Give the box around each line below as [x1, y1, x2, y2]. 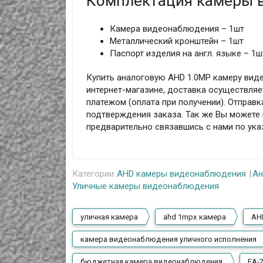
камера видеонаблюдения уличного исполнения [80, 235, 257, 244]
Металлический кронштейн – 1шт [109, 36, 244, 47]
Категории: [72, 168, 116, 179]
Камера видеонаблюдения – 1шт [109, 23, 244, 35]
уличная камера [80, 213, 139, 222]
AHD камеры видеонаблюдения [117, 168, 247, 179]
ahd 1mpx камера [163, 213, 227, 222]
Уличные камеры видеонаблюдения [72, 180, 220, 191]
